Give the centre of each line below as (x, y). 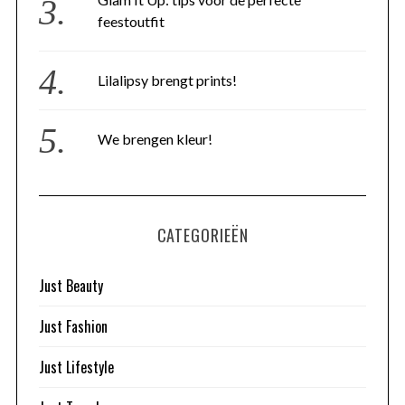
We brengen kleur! (155, 139)
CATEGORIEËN (202, 235)
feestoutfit (132, 22)
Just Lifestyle (76, 367)
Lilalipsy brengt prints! (168, 80)
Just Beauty (71, 286)
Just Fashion (73, 327)
